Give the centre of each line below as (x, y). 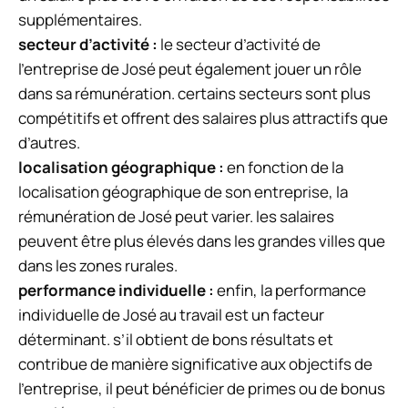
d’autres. (49, 143)
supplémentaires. (80, 20)
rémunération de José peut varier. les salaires (176, 217)
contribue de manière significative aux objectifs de (195, 364)
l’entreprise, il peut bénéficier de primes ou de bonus (202, 389)
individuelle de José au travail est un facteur (171, 315)
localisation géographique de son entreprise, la (183, 192)
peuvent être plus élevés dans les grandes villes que (202, 241)
